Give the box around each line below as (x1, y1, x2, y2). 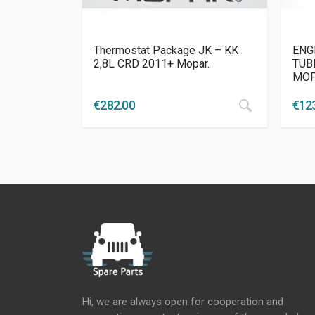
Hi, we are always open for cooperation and (82, 295, 283, 309)
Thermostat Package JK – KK (94, 44, 238, 58)
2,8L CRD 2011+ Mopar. (94, 57, 210, 71)
